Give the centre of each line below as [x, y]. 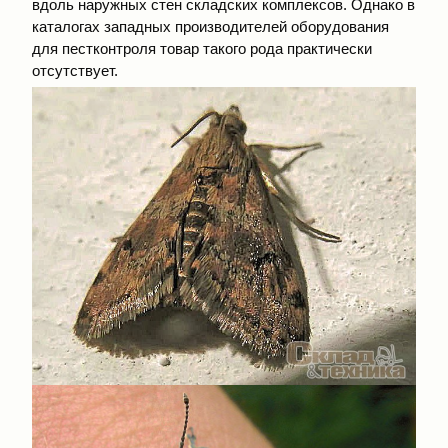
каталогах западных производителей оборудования [210, 27]
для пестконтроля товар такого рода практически [202, 49]
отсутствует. [75, 71]
